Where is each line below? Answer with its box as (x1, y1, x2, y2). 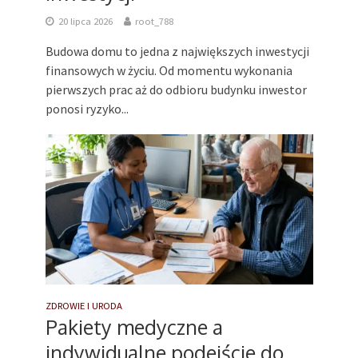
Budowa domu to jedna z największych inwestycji (45, 43, 309, 60)
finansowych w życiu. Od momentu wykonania (45, 62, 292, 79)
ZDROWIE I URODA (45, 300, 122, 312)
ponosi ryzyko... (45, 101, 129, 117)
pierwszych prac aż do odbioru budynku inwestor (45, 82, 307, 98)
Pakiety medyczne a (45, 314, 223, 340)
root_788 (134, 15, 173, 28)
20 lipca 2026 (58, 15, 113, 28)
